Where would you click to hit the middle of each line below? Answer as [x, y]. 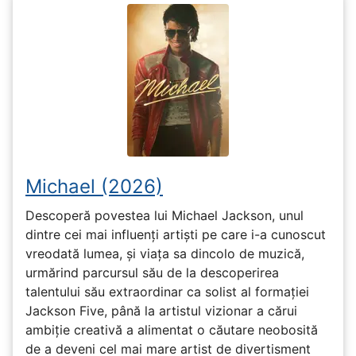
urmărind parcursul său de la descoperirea [152, 273]
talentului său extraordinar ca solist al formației [167, 292]
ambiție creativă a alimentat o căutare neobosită [172, 330]
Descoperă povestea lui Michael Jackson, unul [164, 216]
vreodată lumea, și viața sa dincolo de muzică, [165, 254]
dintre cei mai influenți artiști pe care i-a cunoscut [176, 235]
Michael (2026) [94, 186]
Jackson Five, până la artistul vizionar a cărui [161, 311]
